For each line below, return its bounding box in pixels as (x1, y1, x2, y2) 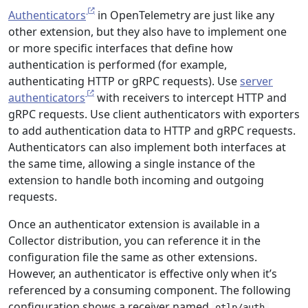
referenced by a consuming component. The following (8, 283, 291, 298)
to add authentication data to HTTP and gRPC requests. (8, 123, 296, 138)
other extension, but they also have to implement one (8, 24, 287, 39)
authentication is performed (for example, (8, 57, 227, 72)
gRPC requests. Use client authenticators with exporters (8, 107, 300, 122)
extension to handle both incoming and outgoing (8, 173, 264, 188)
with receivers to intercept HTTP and (94, 90, 287, 105)
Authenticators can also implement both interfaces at (8, 140, 286, 155)
